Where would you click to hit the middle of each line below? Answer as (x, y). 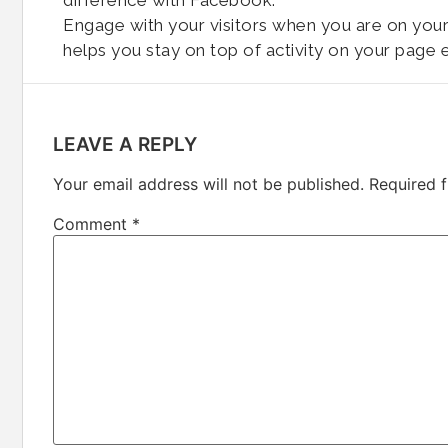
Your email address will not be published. (208, 184)
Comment (92, 224)
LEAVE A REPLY (125, 145)
